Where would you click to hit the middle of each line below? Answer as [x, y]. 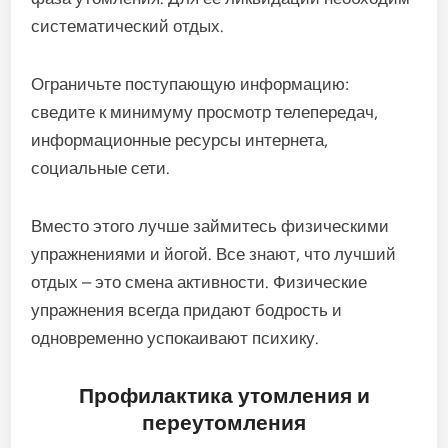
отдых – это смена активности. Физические [199, 282]
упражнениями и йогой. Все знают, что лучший [214, 254]
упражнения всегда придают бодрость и [187, 310]
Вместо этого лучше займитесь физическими [210, 226]
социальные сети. [101, 168]
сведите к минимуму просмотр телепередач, [205, 112]
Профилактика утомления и [224, 395]
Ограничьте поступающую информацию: [190, 84]
